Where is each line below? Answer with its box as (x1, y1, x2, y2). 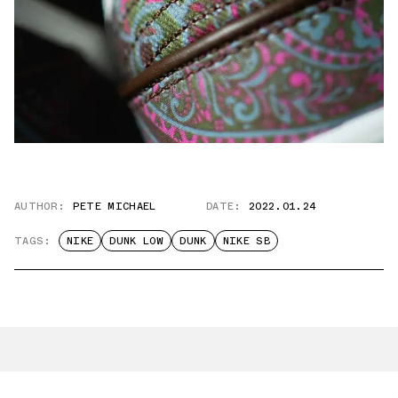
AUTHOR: (14, 198, 66, 215)
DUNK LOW (109, 233, 164, 250)
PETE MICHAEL (72, 198, 156, 215)
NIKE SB (222, 233, 271, 250)
